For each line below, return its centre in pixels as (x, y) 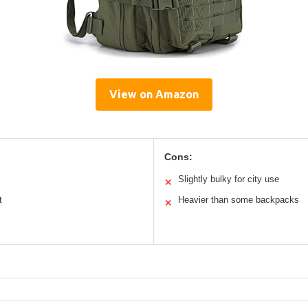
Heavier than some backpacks (239, 199)
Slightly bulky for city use (229, 179)
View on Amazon (154, 94)
